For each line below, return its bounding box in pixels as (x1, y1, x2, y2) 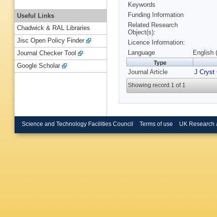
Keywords (128, 1, 155, 9)
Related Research (128, 21, 178, 29)
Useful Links (17, 12, 54, 19)
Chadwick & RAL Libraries (17, 24, 90, 32)
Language (128, 49, 155, 57)
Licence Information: (128, 39, 185, 46)
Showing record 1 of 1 (128, 82, 186, 89)
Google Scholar (17, 62, 60, 70)
